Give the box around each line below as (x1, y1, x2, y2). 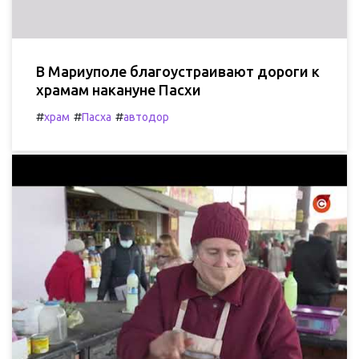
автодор (123, 110, 169, 123)
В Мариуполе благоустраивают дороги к (36, 63, 320, 79)
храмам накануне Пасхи (36, 81, 201, 98)
